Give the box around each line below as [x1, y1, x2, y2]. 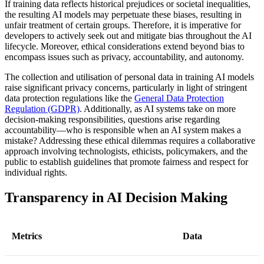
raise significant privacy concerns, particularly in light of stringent [5, 82, 247, 93]
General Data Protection [134, 93, 224, 104]
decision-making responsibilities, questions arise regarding [5, 114, 220, 125]
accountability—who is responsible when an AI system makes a [5, 125, 241, 136]
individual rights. [5, 167, 67, 178]
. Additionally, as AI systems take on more [80, 104, 236, 114]
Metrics [12, 231, 42, 242]
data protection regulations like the [5, 93, 134, 104]
